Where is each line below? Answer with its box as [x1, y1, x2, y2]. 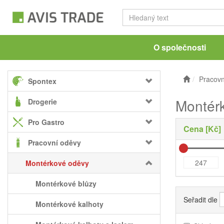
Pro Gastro [28, 117, 64, 127]
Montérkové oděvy [25, 158, 89, 168]
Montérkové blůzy [35, 178, 96, 188]
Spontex [28, 76, 56, 86]
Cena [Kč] [183, 123, 221, 134]
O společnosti [153, 41, 206, 53]
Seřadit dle [183, 194, 217, 205]
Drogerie [28, 96, 57, 106]
